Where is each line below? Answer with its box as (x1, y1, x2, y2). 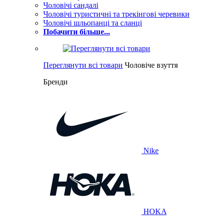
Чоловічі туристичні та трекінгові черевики (43, 10, 190, 18)
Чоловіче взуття (125, 61, 178, 69)
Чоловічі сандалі (43, 1, 98, 9)
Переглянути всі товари (43, 61, 123, 69)
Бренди (43, 78, 68, 86)
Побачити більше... (43, 27, 110, 36)
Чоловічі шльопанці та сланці (43, 19, 142, 27)
